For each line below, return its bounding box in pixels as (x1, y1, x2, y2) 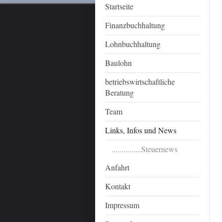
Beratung (105, 87, 134, 98)
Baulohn (105, 57, 132, 68)
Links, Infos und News (105, 125, 176, 135)
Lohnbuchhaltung (105, 39, 161, 49)
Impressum (105, 200, 139, 210)
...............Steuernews (111, 144, 178, 154)
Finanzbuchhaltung (105, 20, 165, 30)
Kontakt (105, 181, 130, 191)
